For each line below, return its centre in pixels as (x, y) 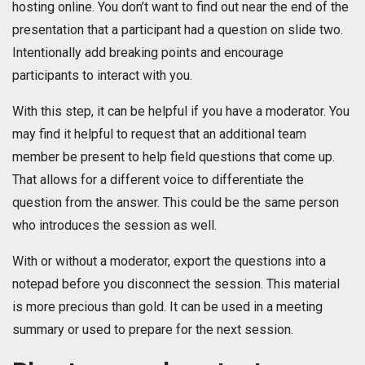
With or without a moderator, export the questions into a (169, 262)
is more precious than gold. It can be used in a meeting (167, 307)
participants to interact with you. (102, 76)
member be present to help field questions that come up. (174, 157)
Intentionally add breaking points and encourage (148, 53)
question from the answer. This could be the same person (176, 203)
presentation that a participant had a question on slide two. (178, 30)
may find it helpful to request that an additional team (159, 134)
